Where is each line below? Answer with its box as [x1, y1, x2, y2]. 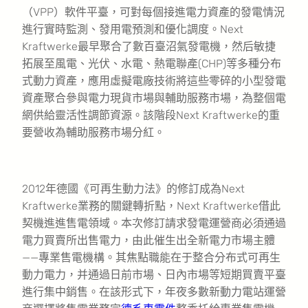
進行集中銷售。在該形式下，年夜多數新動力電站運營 [22, 285, 286, 298]
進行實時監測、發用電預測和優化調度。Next [22, 22, 243, 36]
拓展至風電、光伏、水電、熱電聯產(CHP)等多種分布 [22, 56, 281, 70]
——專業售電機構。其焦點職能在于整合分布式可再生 [22, 250, 280, 264]
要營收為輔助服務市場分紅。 [22, 125, 165, 139]
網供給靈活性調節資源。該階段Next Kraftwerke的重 [22, 108, 280, 122]
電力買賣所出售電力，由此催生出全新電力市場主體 [22, 233, 275, 247]
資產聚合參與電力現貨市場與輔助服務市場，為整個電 [22, 91, 286, 104]
